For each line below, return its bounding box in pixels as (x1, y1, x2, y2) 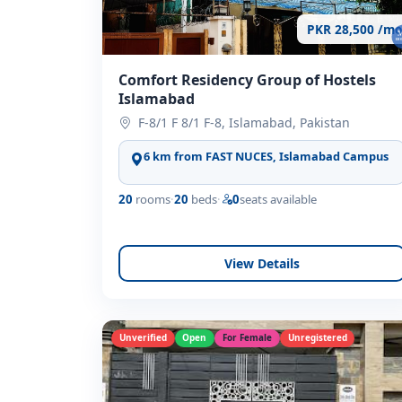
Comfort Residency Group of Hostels (118, 69, 377, 90)
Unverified (118, 331, 167, 345)
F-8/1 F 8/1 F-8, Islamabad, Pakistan (138, 114, 351, 132)
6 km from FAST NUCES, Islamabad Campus (143, 147, 389, 164)
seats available (240, 190, 318, 207)
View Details (224, 255, 300, 272)
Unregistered (287, 331, 347, 345)
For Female (222, 331, 272, 345)
